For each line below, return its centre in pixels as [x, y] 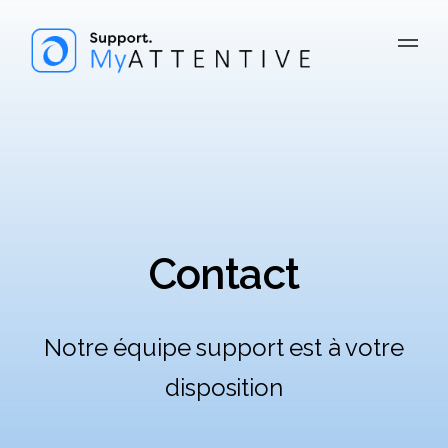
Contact [224, 274]
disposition [224, 387]
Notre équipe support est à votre [224, 347]
